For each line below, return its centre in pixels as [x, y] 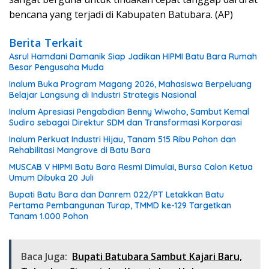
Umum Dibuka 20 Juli [51, 177]
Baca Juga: [44, 256]
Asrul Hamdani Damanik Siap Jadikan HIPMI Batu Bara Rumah [133, 56]
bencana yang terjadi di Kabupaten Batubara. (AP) [121, 14]
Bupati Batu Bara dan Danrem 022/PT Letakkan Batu [116, 194]
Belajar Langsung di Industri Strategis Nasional [103, 95]
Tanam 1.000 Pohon [49, 216]
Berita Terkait [46, 42]
